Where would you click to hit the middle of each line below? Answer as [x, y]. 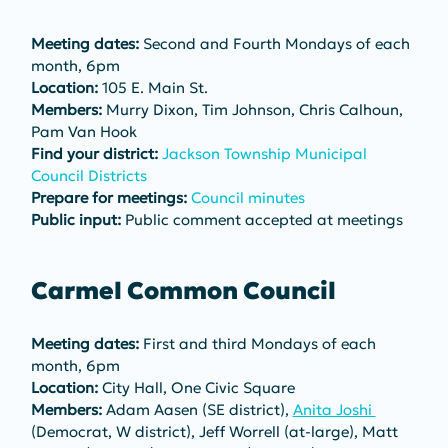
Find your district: [94, 153]
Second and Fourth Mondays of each [276, 43]
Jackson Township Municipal [266, 153]
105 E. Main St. [152, 87]
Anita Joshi [334, 409]
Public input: [75, 219]
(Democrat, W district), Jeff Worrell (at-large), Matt [216, 431]
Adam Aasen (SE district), [197, 409]
